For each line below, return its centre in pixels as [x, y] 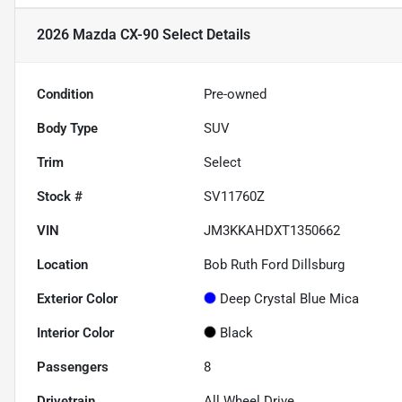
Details [227, 35]
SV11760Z [235, 196]
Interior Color [75, 332]
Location [62, 264]
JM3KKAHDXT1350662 [272, 230]
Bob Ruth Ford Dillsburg [275, 264]
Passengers [73, 367]
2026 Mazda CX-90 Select [120, 35]
